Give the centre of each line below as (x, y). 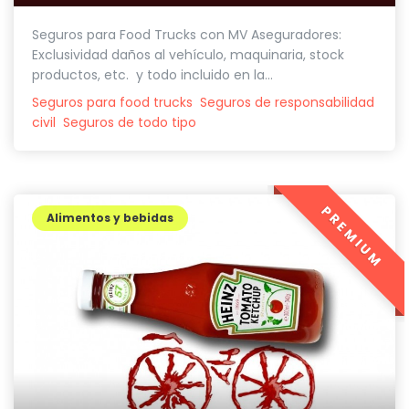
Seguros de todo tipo (130, 122)
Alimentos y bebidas (110, 217)
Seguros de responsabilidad (287, 102)
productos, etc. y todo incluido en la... (152, 74)
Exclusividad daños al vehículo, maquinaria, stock (188, 54)
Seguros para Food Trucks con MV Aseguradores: (189, 34)
